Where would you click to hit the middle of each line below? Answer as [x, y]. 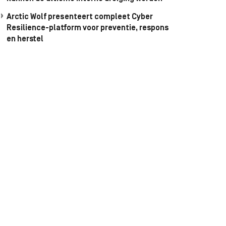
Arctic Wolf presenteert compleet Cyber [80, 17]
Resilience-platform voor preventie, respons [88, 28]
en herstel [25, 39]
